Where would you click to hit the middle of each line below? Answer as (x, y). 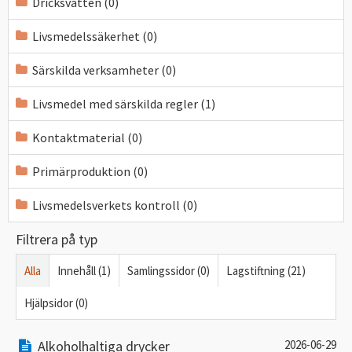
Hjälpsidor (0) (56, 303)
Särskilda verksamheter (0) (104, 70)
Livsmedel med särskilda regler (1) (124, 104)
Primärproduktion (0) (90, 171)
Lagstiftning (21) (266, 271)
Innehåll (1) (84, 271)
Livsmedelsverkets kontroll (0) (115, 205)
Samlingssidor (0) (169, 271)
